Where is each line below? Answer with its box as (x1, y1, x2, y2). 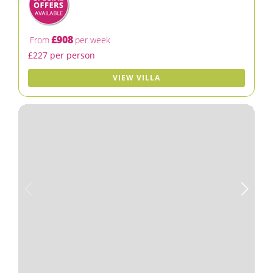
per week (75, 34, 110, 46)
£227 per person (28, 49, 95, 61)
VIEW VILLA (113, 73, 160, 83)
